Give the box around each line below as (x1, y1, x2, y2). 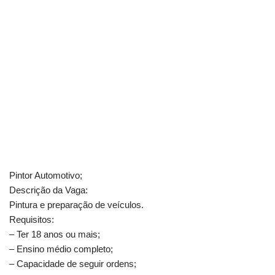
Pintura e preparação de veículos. (9, 199, 144, 210)
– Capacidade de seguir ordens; (9, 258, 136, 269)
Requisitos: (9, 214, 54, 225)
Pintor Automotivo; (9, 169, 82, 180)
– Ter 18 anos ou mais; (9, 228, 100, 239)
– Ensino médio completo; (9, 243, 113, 254)
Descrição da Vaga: (9, 184, 88, 195)
